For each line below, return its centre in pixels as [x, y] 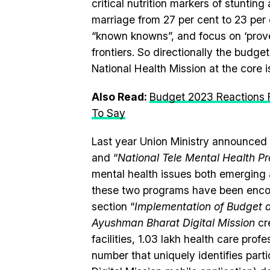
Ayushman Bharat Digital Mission [173, 223]
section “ [113, 206]
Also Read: [121, 97]
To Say [108, 113]
